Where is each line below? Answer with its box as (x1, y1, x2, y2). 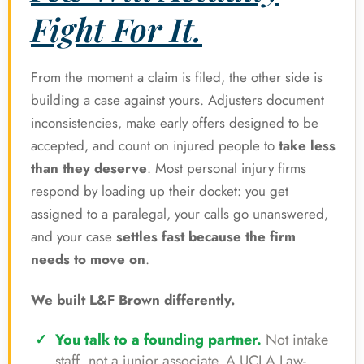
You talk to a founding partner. (55, 329, 262, 351)
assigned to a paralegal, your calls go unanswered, (31, 204, 328, 224)
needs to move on (31, 249, 145, 270)
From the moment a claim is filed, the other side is (31, 67, 323, 88)
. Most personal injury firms (147, 158, 306, 179)
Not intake (262, 329, 329, 351)
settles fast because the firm (116, 227, 296, 247)
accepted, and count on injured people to (31, 136, 279, 156)
